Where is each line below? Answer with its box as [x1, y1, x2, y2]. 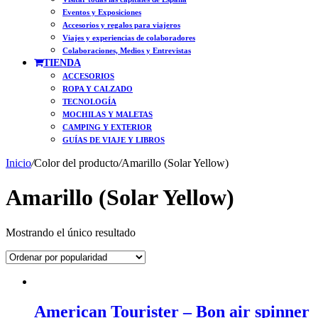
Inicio [6, 157, 31, 169]
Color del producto [34, 157, 119, 169]
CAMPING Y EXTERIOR [62, 123, 152, 131]
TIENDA [43, 57, 81, 68]
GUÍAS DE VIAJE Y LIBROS [62, 136, 165, 144]
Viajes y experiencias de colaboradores [62, 33, 195, 42]
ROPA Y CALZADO [62, 84, 133, 93]
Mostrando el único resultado [6, 226, 136, 238]
